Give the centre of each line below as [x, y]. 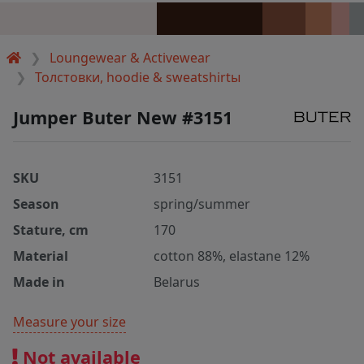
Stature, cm [51, 230]
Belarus [177, 282]
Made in [39, 282]
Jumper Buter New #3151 [123, 117]
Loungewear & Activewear [130, 57]
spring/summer [202, 204]
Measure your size [69, 321]
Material [41, 256]
